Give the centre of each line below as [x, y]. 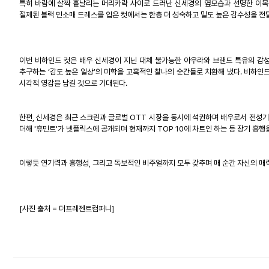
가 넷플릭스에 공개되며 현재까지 [107, 128]
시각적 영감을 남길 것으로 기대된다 [72, 83]
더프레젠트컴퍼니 [85, 208]
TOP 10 [170, 128]
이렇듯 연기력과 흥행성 [54, 163]
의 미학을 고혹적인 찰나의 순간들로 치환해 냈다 [168, 71]
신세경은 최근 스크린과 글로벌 [82, 117]
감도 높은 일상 [71, 71]
